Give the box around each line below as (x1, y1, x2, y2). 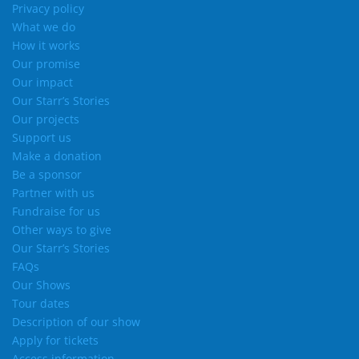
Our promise (12, 56, 80, 71)
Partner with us (12, 185, 95, 200)
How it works (12, 38, 80, 53)
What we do (12, 19, 75, 34)
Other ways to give (12, 222, 111, 237)
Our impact (12, 75, 73, 90)
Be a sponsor (12, 167, 82, 182)
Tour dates (12, 296, 70, 311)
